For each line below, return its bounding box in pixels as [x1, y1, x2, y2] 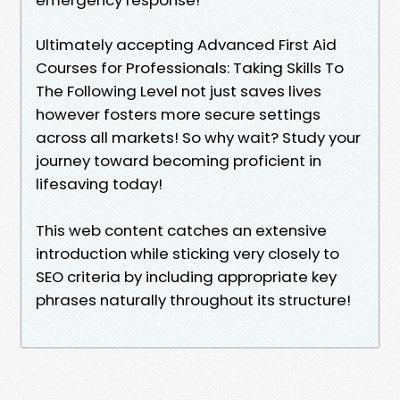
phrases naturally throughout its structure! [36, 288, 351, 311]
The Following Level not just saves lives [36, 79, 321, 102]
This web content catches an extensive [36, 219, 327, 241]
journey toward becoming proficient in [36, 149, 321, 171]
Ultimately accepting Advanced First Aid [36, 33, 337, 55]
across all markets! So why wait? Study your [36, 126, 361, 148]
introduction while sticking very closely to [36, 242, 339, 264]
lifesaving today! [36, 172, 162, 195]
